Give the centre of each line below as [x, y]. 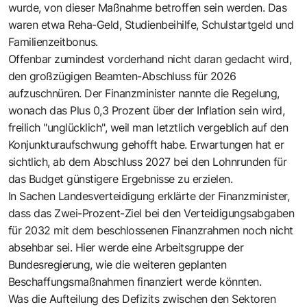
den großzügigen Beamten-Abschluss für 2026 [122, 76]
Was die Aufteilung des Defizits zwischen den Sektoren [142, 298]
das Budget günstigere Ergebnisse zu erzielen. [121, 179]
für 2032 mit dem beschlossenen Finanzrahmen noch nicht [151, 230]
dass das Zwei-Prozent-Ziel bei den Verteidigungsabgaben [151, 213]
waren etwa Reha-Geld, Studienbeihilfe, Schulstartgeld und [151, 24]
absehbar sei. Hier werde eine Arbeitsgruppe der [126, 247]
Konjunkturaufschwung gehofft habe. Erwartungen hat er [146, 144]
